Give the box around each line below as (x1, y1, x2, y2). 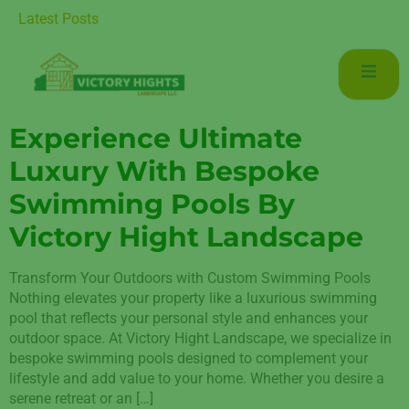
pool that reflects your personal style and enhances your (9, 309, 368, 327)
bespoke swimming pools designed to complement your (9, 349, 368, 367)
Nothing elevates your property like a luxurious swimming (9, 288, 377, 307)
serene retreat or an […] (9, 389, 153, 407)
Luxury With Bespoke (9, 153, 320, 188)
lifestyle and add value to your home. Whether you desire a (9, 369, 384, 387)
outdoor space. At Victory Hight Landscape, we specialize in (9, 329, 392, 347)
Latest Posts (18, 10, 99, 27)
